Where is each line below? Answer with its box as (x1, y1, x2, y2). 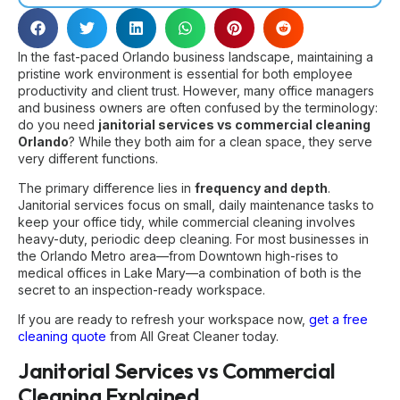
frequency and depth (195, 179, 328, 196)
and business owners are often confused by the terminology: (18, 99, 378, 115)
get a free (309, 312, 368, 328)
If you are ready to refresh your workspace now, (18, 312, 309, 328)
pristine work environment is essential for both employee (18, 65, 353, 81)
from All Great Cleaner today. (106, 329, 279, 345)
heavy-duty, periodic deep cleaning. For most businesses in (18, 230, 369, 246)
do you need (18, 116, 98, 132)
